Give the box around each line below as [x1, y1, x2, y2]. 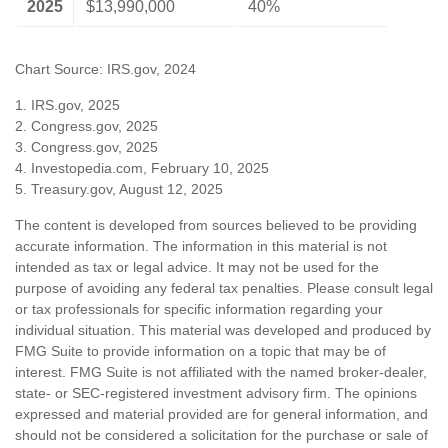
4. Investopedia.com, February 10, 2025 [15, 160, 269, 177]
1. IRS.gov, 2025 [15, 97, 120, 114]
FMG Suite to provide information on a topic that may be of [15, 343, 386, 360]
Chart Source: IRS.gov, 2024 [15, 61, 196, 78]
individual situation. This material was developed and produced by [15, 322, 431, 339]
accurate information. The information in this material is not [15, 238, 387, 255]
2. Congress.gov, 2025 [15, 118, 158, 135]
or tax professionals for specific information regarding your [15, 301, 383, 318]
